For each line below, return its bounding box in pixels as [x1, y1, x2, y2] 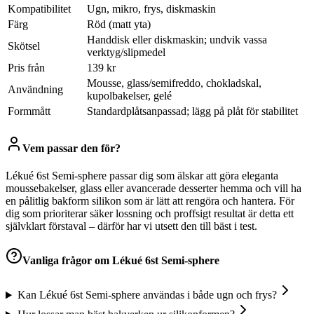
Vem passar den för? [22, 142, 121, 154]
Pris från [8, 62, 45, 74]
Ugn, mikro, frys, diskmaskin [87, 3, 216, 15]
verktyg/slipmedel [87, 46, 165, 59]
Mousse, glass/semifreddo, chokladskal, [87, 77, 261, 90]
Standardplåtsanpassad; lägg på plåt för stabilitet [87, 105, 298, 118]
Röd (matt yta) [87, 18, 151, 31]
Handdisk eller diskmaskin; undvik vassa [87, 34, 267, 46]
